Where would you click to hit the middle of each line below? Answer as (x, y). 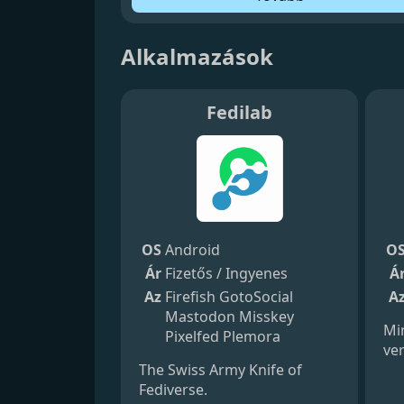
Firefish (191, 296)
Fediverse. (174, 389)
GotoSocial (257, 296)
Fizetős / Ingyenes (227, 273)
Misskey (267, 316)
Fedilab (240, 112)
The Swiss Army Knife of (221, 369)
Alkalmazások (197, 56)
